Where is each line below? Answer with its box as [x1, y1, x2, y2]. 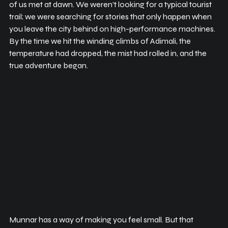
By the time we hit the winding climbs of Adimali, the [9, 36, 192, 46]
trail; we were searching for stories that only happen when [9, 11, 213, 21]
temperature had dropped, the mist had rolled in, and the [9, 48, 208, 58]
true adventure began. [9, 60, 88, 70]
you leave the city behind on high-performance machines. [9, 23, 217, 34]
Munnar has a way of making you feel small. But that [9, 215, 195, 225]
